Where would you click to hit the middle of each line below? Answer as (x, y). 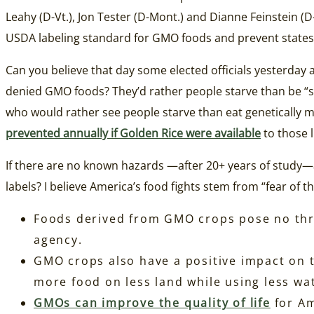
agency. (58, 240)
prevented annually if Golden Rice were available (133, 134)
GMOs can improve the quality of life (152, 303)
